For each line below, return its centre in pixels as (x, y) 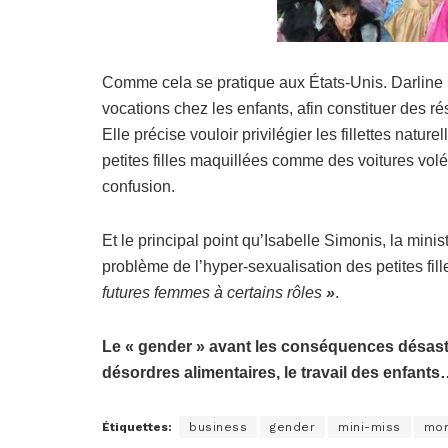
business (218, 427)
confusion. (138, 187)
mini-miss (369, 427)
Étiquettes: (137, 427)
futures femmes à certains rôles (214, 293)
